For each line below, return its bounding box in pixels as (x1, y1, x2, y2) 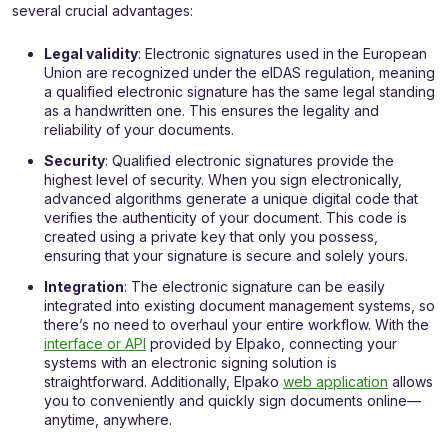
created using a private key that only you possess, (44, 228, 378, 246)
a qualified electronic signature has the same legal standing (44, 83, 435, 101)
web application (283, 373, 388, 391)
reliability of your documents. (44, 121, 234, 139)
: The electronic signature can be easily (124, 278, 385, 296)
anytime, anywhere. (44, 411, 172, 429)
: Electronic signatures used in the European (138, 45, 427, 63)
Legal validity (44, 45, 138, 63)
